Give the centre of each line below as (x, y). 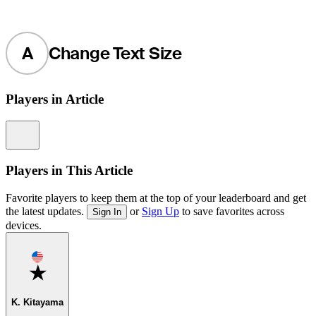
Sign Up (160, 211)
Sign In (107, 212)
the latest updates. (46, 211)
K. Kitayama (37, 302)
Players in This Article (69, 170)
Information (56, 128)
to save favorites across (232, 211)
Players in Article (55, 99)
